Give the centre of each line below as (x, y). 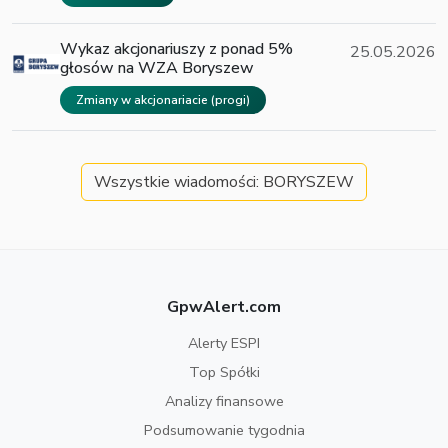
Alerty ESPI (224, 343)
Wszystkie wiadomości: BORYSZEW (224, 182)
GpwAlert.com (224, 307)
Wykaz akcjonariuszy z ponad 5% (176, 49)
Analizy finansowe (224, 401)
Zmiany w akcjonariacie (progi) (163, 100)
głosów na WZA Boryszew (157, 68)
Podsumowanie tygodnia (224, 430)
